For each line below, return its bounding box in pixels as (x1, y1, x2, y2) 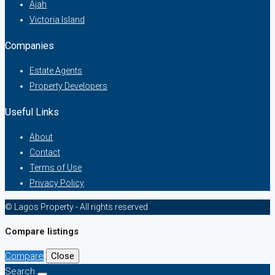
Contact (29, 147, 60, 157)
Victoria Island (29, 15, 85, 25)
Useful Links (5, 106, 59, 118)
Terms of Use (29, 162, 82, 172)
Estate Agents (29, 66, 82, 76)
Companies (5, 39, 54, 52)
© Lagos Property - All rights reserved (5, 201, 148, 212)
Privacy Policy (29, 177, 84, 188)
